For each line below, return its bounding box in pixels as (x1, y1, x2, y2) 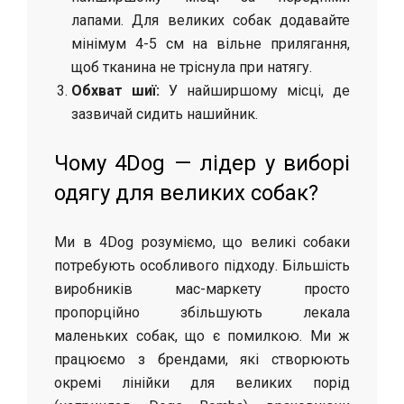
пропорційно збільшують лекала (54, 303, 350, 321)
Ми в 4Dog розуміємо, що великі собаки (54, 233, 350, 251)
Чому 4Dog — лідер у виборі (54, 150, 350, 176)
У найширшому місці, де (160, 81, 351, 99)
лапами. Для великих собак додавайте (71, 11, 350, 29)
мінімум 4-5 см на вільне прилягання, (71, 34, 350, 52)
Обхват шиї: (71, 81, 161, 99)
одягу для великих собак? (54, 179, 318, 206)
